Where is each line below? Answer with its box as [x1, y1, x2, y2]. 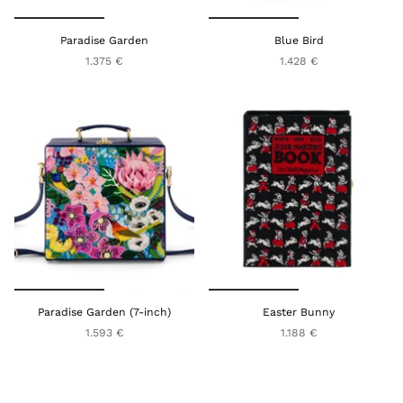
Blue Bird [273, 34, 324, 48]
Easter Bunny [263, 306, 335, 319]
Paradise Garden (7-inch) [38, 306, 171, 319]
